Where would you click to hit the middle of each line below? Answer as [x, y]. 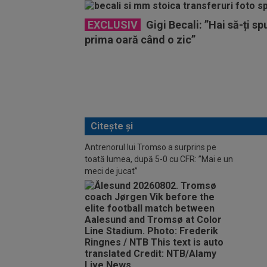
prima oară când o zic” [140, 39]
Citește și [112, 126]
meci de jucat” [111, 171]
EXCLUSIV [113, 24]
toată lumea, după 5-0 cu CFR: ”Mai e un [159, 159]
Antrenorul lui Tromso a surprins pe [150, 147]
